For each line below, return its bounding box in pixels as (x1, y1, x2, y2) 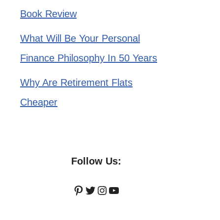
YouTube (108, 183, 153, 196)
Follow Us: (71, 156, 121, 167)
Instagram (96, 183, 148, 196)
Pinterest (72, 183, 118, 196)
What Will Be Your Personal (20, 33, 140, 44)
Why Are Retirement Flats (20, 77, 133, 88)
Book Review (20, 8, 77, 20)
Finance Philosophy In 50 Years (20, 53, 157, 64)
